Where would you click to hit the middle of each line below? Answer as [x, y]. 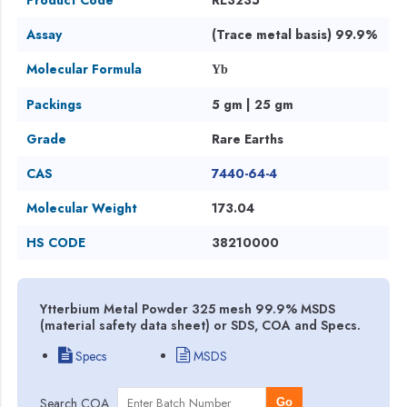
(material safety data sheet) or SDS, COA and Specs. [201, 325]
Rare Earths [248, 139]
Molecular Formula [84, 69]
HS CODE [56, 242]
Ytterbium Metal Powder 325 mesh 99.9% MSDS [188, 308]
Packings [55, 104]
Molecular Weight [82, 208]
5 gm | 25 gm [253, 104]
